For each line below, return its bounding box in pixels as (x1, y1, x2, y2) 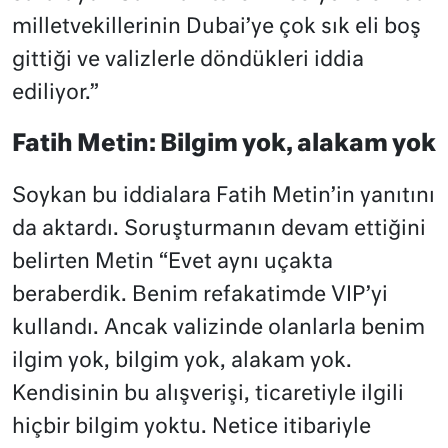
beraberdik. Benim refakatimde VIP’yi (12, 285, 388, 307)
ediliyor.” (12, 83, 99, 105)
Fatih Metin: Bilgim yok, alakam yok (12, 133, 436, 157)
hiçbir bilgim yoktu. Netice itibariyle (12, 417, 371, 439)
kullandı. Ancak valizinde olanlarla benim (12, 318, 425, 340)
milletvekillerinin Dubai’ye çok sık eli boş (12, 17, 421, 39)
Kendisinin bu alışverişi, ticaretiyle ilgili (12, 384, 404, 406)
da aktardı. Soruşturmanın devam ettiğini (12, 219, 426, 241)
